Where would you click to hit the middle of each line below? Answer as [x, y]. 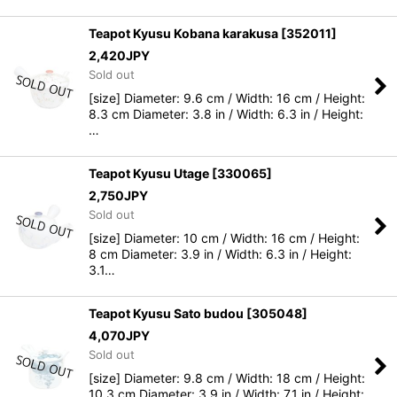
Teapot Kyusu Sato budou [166, 313]
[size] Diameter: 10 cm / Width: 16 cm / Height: [224, 238]
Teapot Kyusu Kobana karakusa [183, 33]
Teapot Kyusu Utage [149, 173]
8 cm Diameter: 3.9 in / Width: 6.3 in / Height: [220, 254]
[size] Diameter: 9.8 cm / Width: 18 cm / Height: [227, 378]
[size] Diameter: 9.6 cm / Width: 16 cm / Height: [227, 98]
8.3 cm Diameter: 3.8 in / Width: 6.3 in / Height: [226, 114]
